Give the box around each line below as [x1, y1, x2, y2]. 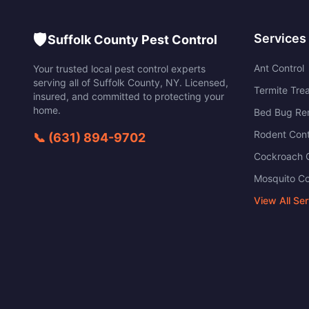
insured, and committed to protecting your [33, 90, 224, 102]
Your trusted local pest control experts [33, 63, 206, 74]
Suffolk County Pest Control [48, 32, 217, 47]
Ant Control [254, 62, 304, 74]
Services [254, 31, 306, 46]
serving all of [33, 77, 93, 88]
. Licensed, [179, 77, 228, 88]
